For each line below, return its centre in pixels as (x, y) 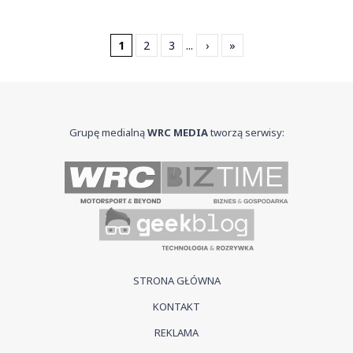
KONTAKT (176, 306)
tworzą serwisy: (246, 132)
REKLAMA (176, 332)
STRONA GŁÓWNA (176, 280)
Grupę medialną (108, 132)
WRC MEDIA (177, 132)
